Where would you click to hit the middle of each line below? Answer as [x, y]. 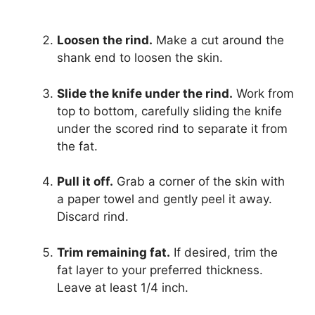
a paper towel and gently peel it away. [165, 199]
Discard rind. [93, 217]
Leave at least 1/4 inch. [123, 287]
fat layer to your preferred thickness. [160, 270]
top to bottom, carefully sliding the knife [169, 111]
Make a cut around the [218, 40]
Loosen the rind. [105, 40]
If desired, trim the [224, 252]
